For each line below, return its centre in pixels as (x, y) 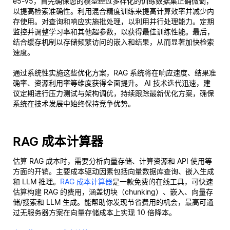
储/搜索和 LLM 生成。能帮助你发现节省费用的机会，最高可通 (113, 202)
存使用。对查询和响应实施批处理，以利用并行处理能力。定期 (113, 21)
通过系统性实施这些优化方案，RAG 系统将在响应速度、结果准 (114, 73)
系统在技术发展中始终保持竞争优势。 (74, 103)
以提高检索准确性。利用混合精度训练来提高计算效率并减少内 (113, 11)
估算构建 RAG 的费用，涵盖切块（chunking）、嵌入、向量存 (113, 192)
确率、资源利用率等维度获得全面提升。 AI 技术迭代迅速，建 (112, 83)
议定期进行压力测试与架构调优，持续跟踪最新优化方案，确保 (113, 93)
